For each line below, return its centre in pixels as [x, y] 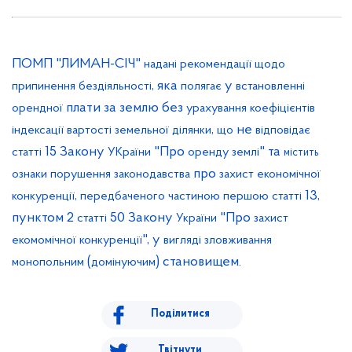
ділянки [192, 130]
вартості [89, 130]
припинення [44, 86]
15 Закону [75, 152]
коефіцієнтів [282, 108]
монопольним [48, 262]
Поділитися [180, 314]
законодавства [152, 174]
